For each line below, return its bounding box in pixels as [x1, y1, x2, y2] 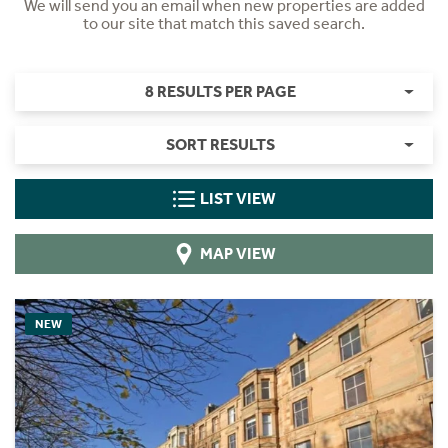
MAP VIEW [199, 244, 276, 263]
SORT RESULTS [165, 135, 275, 154]
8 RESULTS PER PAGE [144, 82, 296, 101]
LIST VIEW [199, 189, 276, 208]
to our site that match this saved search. [83, 14, 365, 33]
